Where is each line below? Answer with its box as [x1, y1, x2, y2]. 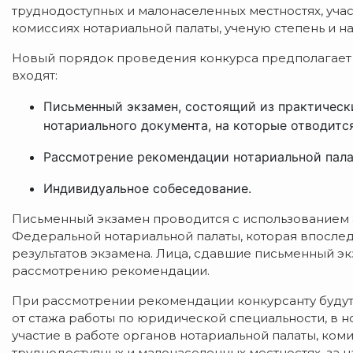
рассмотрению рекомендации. [12, 263, 210, 278]
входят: [12, 68, 58, 83]
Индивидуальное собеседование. [43, 180, 251, 196]
